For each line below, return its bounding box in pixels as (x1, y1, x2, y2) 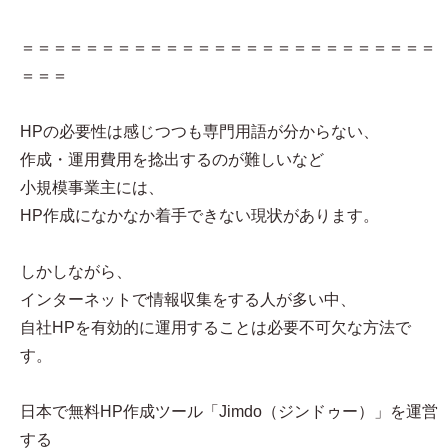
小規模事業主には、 (20, 179, 164, 197)
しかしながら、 (20, 263, 132, 281)
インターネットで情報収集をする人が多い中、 (20, 291, 356, 309)
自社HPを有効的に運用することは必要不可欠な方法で (20, 319, 411, 337)
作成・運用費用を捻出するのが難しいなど (20, 151, 324, 169)
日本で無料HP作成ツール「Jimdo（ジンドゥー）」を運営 (20, 403, 438, 421)
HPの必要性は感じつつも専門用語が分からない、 (20, 123, 379, 141)
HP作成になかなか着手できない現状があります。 (20, 207, 379, 225)
